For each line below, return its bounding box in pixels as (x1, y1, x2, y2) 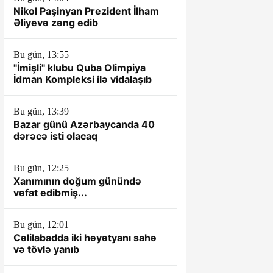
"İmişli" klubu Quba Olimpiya (13, 62, 146, 74)
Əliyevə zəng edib (13, 16, 98, 29)
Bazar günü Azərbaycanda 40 (13, 118, 155, 130)
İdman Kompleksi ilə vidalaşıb (13, 73, 152, 85)
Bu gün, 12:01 (13, 219, 69, 230)
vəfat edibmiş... (13, 186, 87, 199)
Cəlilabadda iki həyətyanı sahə (13, 232, 157, 244)
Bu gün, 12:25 (13, 163, 69, 173)
